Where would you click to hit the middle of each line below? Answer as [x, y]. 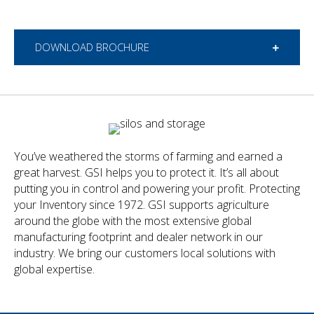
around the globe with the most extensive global [133, 221]
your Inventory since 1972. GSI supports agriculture [142, 205]
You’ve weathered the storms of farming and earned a [148, 157]
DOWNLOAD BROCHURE [92, 47]
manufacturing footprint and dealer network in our [138, 237]
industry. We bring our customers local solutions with [145, 253]
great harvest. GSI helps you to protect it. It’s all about [146, 173]
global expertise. [54, 269]
